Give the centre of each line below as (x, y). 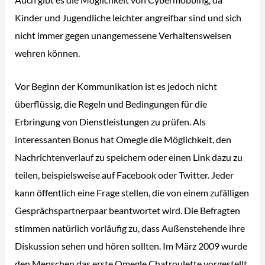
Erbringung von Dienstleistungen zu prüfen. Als (111, 122)
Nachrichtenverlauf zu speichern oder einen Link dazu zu (129, 157)
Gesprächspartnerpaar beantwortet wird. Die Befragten (128, 211)
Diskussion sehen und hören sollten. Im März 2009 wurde (131, 246)
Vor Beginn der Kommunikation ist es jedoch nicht (116, 86)
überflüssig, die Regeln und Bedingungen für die (111, 104)
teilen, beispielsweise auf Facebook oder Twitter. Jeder (125, 175)
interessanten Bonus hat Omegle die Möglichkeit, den (123, 140)
